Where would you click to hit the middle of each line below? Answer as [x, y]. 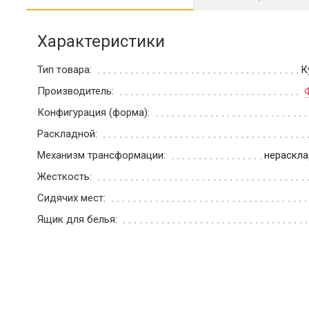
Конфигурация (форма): [95, 113]
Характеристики [101, 42]
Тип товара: [66, 70]
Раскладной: [69, 134]
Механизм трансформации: [103, 156]
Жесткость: [66, 177]
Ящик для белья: [79, 220]
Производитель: [77, 91]
